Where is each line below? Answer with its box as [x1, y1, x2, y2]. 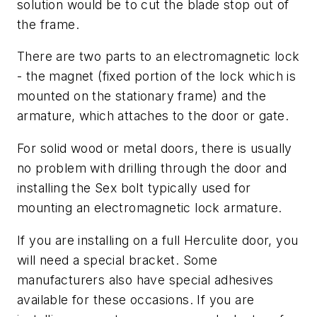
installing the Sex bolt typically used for [17, 180, 251, 196]
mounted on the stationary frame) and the [17, 88, 266, 104]
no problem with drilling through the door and [17, 161, 287, 176]
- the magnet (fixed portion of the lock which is [17, 69, 296, 84]
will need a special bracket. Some [17, 252, 218, 267]
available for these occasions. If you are [17, 292, 255, 307]
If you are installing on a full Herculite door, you [17, 232, 299, 248]
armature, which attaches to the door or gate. [17, 108, 289, 124]
